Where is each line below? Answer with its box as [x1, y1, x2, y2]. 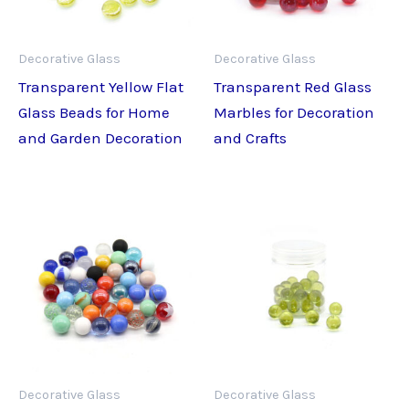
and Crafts [214, 129, 287, 148]
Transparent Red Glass [214, 78, 372, 97]
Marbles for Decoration [214, 103, 374, 122]
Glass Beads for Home [18, 103, 170, 122]
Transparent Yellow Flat [18, 78, 184, 97]
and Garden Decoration [18, 129, 183, 148]
